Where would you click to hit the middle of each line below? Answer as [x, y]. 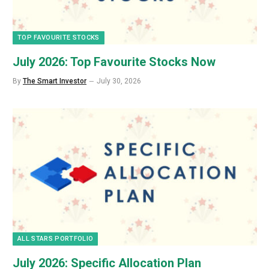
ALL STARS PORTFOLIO [56, 239]
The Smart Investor [55, 81]
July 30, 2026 [119, 81]
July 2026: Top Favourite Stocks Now [114, 62]
